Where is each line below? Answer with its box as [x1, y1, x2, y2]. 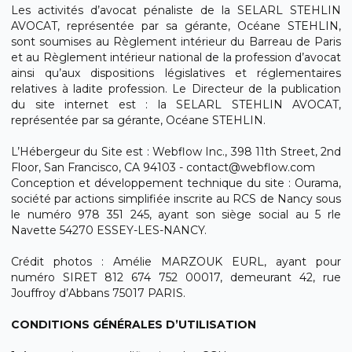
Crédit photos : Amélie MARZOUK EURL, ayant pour [11, 255, 341, 269]
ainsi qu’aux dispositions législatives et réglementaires [11, 66, 341, 80]
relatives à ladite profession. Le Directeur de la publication [11, 82, 341, 96]
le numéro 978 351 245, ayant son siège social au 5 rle [11, 207, 341, 222]
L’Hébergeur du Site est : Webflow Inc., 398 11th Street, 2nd [11, 145, 341, 159]
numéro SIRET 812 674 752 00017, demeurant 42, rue [11, 270, 341, 284]
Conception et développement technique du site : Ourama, [11, 176, 341, 190]
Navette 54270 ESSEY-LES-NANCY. [11, 223, 207, 237]
